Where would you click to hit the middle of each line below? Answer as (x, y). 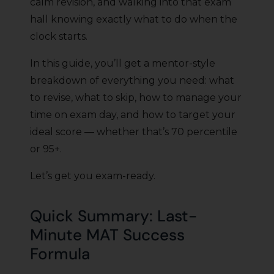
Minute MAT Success (107, 235)
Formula (60, 254)
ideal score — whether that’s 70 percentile (134, 132)
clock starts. (59, 37)
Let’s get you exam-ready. (93, 176)
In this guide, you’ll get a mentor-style (123, 64)
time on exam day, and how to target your (133, 115)
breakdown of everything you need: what (132, 81)
